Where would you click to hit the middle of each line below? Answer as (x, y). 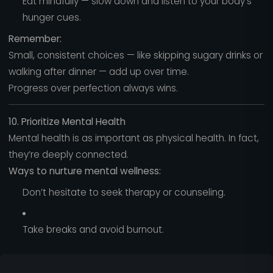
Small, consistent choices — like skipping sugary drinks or (135, 55)
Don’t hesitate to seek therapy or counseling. (124, 192)
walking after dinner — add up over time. (98, 71)
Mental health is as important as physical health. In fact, (133, 138)
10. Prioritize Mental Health (67, 121)
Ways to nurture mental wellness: (84, 171)
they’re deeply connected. (68, 154)
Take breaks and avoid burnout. (93, 230)
